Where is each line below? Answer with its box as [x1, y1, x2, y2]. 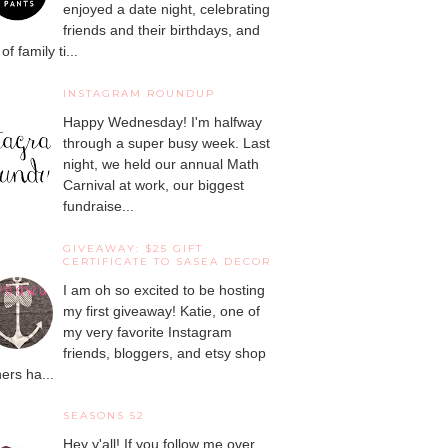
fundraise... [63, 197, 134, 214]
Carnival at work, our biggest [63, 176, 244, 193]
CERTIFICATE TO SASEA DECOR [63, 254, 271, 268]
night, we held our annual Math [63, 155, 259, 172]
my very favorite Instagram [63, 323, 232, 340]
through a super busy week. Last [63, 134, 270, 151]
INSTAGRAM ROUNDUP [63, 86, 215, 100]
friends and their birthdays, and [63, 22, 260, 39]
